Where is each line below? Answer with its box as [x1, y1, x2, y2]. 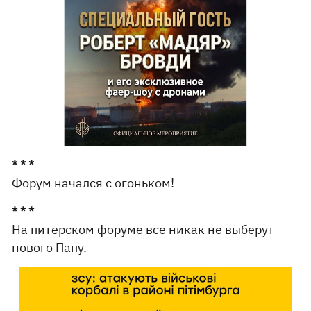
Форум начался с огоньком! [12, 174, 175, 191]
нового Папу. [12, 239, 87, 255]
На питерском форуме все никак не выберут [12, 221, 275, 237]
